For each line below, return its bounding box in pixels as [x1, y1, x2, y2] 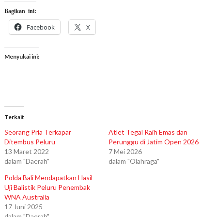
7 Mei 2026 [108, 147, 142, 156]
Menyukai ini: [4, 53, 39, 61]
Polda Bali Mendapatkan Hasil [4, 173, 93, 182]
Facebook [26, 23, 55, 32]
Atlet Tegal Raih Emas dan [108, 128, 187, 137]
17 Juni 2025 [4, 202, 43, 211]
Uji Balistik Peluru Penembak [4, 183, 90, 192]
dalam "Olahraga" [108, 157, 159, 166]
